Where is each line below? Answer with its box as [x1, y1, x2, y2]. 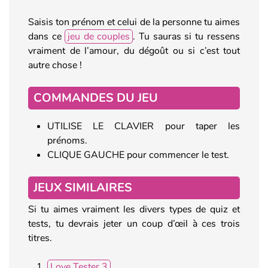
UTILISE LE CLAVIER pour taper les [47, 119, 240, 133]
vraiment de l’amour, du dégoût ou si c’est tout [28, 44, 240, 57]
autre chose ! [28, 58, 82, 72]
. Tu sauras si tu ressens [133, 29, 240, 43]
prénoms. [47, 133, 90, 147]
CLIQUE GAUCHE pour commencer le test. [47, 148, 232, 162]
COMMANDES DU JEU [33, 89, 158, 106]
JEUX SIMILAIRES [33, 179, 132, 196]
